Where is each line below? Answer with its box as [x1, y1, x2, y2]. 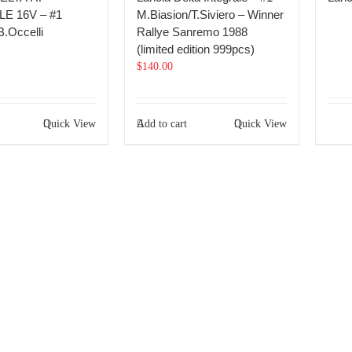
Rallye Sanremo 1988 [137, 25, 248, 38]
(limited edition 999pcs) [137, 42, 255, 56]
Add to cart [137, 118, 188, 130]
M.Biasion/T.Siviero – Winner [137, 8, 284, 21]
